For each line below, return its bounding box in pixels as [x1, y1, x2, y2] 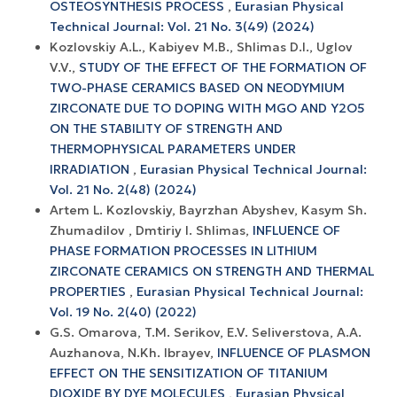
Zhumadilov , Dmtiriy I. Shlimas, [50, 222, 253, 238]
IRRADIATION [50, 160, 133, 177]
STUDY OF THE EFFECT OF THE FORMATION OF [79, 58, 367, 75]
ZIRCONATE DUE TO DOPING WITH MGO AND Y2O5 [50, 99, 365, 116]
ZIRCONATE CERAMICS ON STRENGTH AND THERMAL [50, 262, 374, 279]
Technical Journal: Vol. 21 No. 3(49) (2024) [50, 18, 315, 35]
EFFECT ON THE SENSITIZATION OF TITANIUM [50, 364, 328, 381]
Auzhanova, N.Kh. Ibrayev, [50, 344, 217, 361]
